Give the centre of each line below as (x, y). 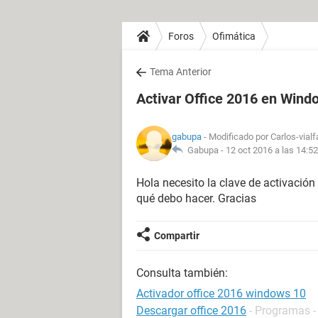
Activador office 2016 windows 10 (221, 294)
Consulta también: (182, 273)
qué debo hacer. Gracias (196, 198)
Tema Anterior (181, 72)
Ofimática (234, 36)
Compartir (177, 236)
